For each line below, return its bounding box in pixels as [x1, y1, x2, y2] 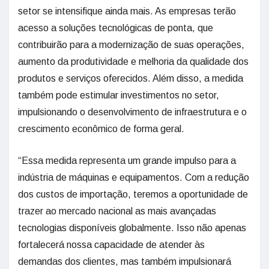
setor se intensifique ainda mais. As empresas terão [18, 6, 236, 16]
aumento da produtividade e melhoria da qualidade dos [18, 56, 249, 67]
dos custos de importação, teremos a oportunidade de [18, 189, 248, 199]
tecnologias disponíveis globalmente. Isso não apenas [18, 223, 246, 233]
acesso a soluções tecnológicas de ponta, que [18, 23, 213, 33]
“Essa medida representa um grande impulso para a [18, 156, 236, 166]
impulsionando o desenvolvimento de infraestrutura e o [18, 107, 247, 117]
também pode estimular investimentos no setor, [18, 90, 219, 100]
